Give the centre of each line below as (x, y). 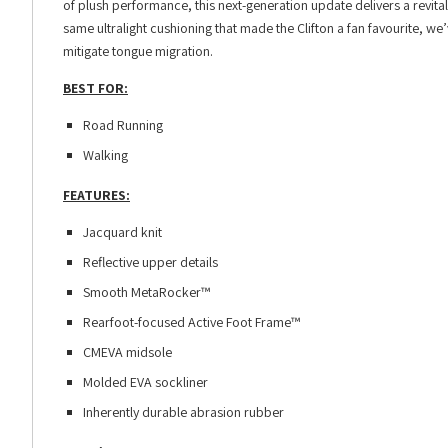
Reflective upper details (150, 262)
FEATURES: (96, 195)
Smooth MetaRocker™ (146, 292)
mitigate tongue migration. (138, 51)
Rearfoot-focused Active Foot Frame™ (191, 322)
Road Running (122, 125)
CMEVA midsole (127, 352)
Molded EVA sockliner (145, 382)
